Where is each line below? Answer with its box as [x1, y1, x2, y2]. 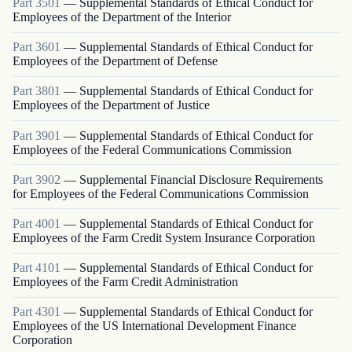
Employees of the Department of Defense [13, 54, 218, 68]
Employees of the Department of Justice [13, 98, 210, 112]
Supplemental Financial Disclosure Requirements [79, 172, 323, 186]
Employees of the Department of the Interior [13, 10, 231, 24]
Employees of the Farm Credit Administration [13, 275, 238, 289]
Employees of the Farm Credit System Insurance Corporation [13, 230, 315, 244]
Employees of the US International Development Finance [13, 319, 296, 333]
